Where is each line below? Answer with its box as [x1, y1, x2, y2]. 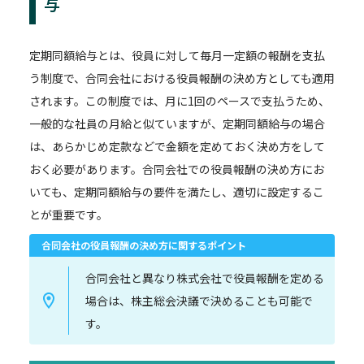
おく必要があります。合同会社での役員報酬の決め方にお [29, 161, 324, 178]
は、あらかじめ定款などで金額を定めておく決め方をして [29, 138, 325, 155]
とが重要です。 [29, 206, 108, 223]
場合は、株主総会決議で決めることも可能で [85, 292, 313, 310]
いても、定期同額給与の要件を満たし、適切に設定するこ [29, 184, 324, 201]
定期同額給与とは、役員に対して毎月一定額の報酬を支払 [29, 47, 325, 64]
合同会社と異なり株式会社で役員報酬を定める [85, 270, 324, 287]
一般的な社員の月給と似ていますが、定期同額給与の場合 [29, 115, 325, 132]
